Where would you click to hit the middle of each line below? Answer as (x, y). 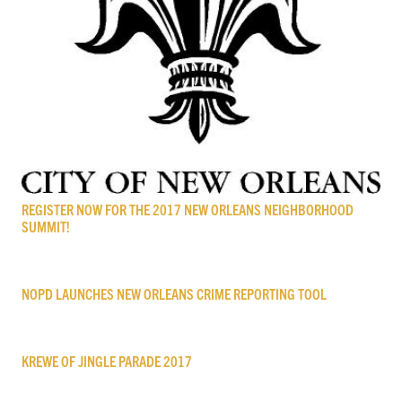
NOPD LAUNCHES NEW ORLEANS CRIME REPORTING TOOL (174, 293)
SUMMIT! (46, 226)
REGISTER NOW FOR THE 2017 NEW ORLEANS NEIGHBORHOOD (188, 209)
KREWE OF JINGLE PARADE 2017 (107, 360)
